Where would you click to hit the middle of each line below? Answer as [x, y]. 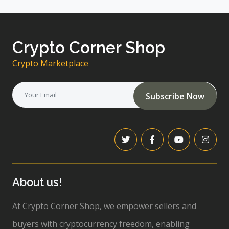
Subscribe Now [175, 96]
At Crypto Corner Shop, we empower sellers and [104, 206]
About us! [37, 182]
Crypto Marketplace [50, 64]
